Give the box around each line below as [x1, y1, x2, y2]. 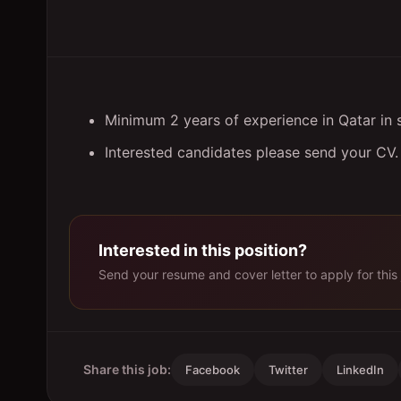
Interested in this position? [98, 241, 307, 260]
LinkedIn [337, 363, 384, 377]
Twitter [269, 363, 308, 377]
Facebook [185, 363, 240, 377]
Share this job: [83, 362, 171, 377]
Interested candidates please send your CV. [105, 143, 398, 161]
